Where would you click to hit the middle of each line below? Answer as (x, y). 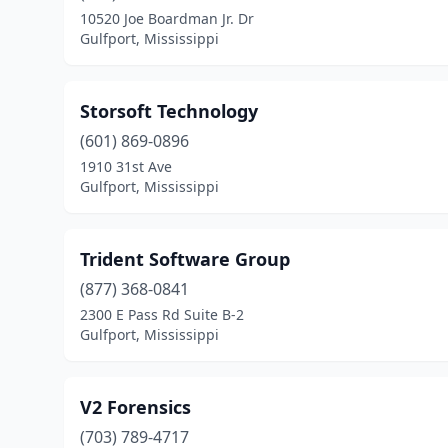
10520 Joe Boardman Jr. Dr (167, 18)
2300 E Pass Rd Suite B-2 (162, 314)
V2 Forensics (135, 407)
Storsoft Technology (169, 111)
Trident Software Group (185, 259)
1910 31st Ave (126, 166)
